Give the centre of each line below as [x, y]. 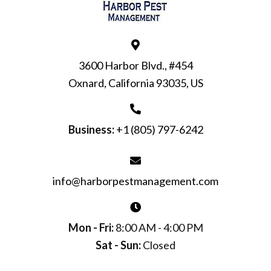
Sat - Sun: [118, 245]
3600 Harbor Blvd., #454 [135, 65]
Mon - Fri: [91, 227]
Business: [91, 129]
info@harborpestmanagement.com [135, 181]
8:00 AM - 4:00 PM [158, 227]
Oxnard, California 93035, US [135, 83]
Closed [158, 245]
